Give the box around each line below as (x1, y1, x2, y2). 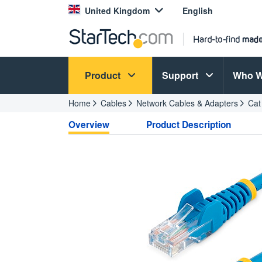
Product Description (146, 118, 232, 131)
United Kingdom (85, 5, 150, 16)
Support (162, 68, 201, 82)
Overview (68, 118, 109, 131)
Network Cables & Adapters (136, 97, 238, 109)
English (182, 5, 213, 16)
